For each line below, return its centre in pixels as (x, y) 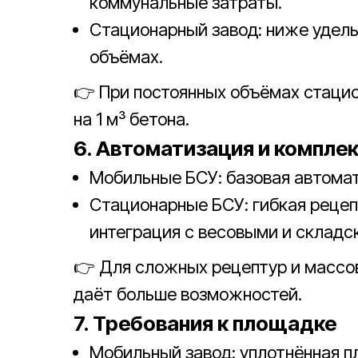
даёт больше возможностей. (188, 294)
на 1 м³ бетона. (131, 119)
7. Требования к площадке (205, 323)
